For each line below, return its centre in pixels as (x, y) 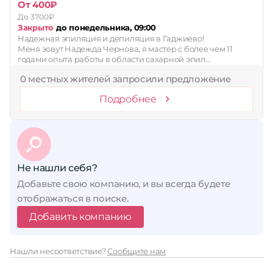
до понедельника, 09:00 (105, 27)
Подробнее (128, 99)
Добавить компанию (80, 217)
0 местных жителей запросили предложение (126, 79)
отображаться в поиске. (73, 198)
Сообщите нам (137, 251)
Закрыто (36, 27)
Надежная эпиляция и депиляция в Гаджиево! (111, 38)
